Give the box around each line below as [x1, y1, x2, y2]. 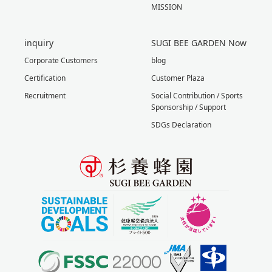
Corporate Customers [24, 55, 98, 66]
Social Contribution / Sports [151, 90, 243, 101]
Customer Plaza [151, 72, 205, 83]
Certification [24, 72, 66, 83]
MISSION [151, 1, 182, 12]
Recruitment [24, 90, 66, 101]
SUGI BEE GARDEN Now [151, 36, 246, 49]
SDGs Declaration [151, 119, 211, 130]
